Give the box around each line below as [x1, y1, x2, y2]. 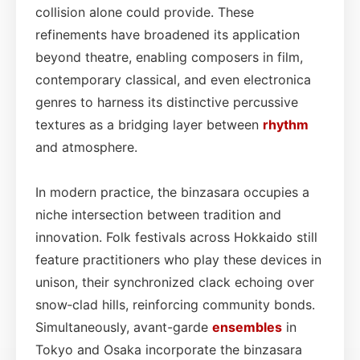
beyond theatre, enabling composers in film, [35, 48, 303, 65]
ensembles [212, 318, 282, 335]
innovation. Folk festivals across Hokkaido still [35, 228, 317, 245]
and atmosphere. [35, 138, 137, 155]
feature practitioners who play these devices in [35, 251, 321, 268]
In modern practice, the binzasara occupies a [35, 183, 309, 200]
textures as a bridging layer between [35, 116, 263, 133]
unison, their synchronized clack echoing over [35, 273, 314, 290]
